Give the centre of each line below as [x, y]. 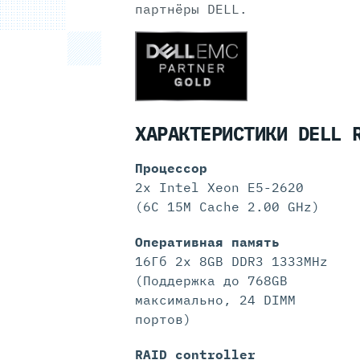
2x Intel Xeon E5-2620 [219, 188]
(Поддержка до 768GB [211, 281]
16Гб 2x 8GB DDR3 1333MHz [231, 262]
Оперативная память [207, 242]
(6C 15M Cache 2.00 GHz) [227, 207]
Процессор [171, 168]
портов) [163, 319]
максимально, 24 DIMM [215, 300]
